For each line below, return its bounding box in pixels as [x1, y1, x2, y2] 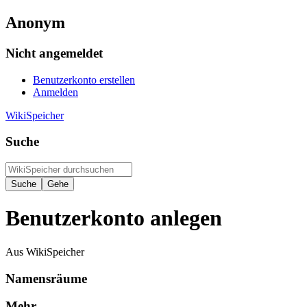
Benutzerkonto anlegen [5, 206, 222, 231]
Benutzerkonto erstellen [33, 73, 135, 86]
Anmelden [33, 86, 78, 98]
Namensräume [5, 271, 87, 286]
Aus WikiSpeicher [5, 245, 84, 258]
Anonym [5, 13, 65, 32]
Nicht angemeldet [5, 45, 103, 60]
